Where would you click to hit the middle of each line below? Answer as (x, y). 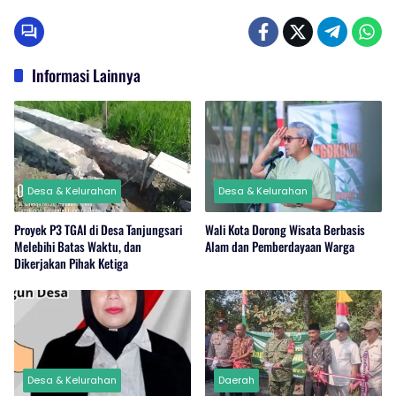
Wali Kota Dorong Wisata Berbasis (285, 229)
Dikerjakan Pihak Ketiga (71, 263)
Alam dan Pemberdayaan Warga (280, 246)
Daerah (236, 380)
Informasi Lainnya (86, 76)
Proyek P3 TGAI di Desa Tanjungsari (98, 229)
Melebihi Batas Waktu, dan (78, 246)
